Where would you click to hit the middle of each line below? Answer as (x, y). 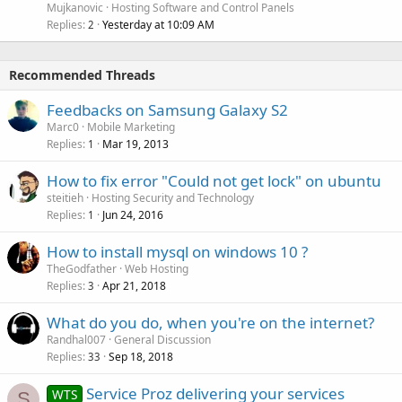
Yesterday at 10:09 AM (158, 24)
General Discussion (162, 339)
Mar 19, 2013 (135, 144)
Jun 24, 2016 (133, 214)
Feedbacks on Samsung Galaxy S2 (167, 109)
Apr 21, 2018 (134, 285)
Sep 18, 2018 (141, 356)
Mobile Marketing (131, 127)
